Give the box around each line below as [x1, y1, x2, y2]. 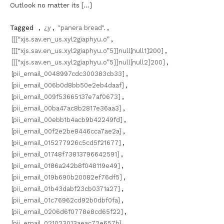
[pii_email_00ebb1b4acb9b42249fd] [11, 115, 122, 123]
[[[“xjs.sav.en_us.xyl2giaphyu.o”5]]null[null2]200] [11, 58, 165, 66]
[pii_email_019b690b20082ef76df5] [11, 173, 122, 181]
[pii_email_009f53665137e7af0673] [11, 92, 120, 100]
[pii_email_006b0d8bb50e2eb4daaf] [11, 81, 124, 89]
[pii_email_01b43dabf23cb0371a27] [11, 184, 120, 192]
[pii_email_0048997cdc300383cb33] [11, 69, 124, 77]
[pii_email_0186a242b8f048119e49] [11, 161, 120, 169]
